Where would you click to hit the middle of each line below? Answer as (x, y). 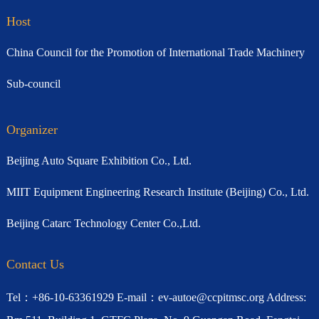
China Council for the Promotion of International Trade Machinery (155, 52)
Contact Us (35, 264)
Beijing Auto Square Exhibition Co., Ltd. (99, 160)
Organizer (32, 129)
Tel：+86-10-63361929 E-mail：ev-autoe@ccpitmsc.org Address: (156, 297)
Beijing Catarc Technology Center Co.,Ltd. (103, 223)
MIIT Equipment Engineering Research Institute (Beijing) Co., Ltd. (157, 192)
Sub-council (33, 83)
